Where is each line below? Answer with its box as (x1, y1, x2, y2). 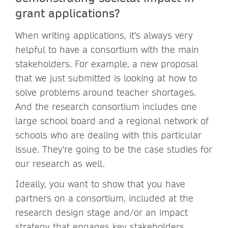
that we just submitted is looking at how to (15, 72, 197, 84)
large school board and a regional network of (15, 115, 209, 127)
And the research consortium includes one (15, 100, 197, 112)
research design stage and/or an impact (15, 206, 188, 218)
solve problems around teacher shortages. (15, 86, 196, 98)
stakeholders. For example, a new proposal (15, 58, 198, 70)
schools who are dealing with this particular (15, 129, 202, 141)
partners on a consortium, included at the (15, 192, 193, 204)
